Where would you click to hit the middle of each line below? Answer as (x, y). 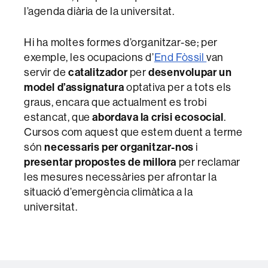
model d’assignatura (74, 87)
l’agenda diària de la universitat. (99, 11)
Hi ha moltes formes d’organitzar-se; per (121, 42)
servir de (46, 72)
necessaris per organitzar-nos (119, 147)
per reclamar (208, 162)
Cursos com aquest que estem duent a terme (133, 132)
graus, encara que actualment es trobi (115, 102)
